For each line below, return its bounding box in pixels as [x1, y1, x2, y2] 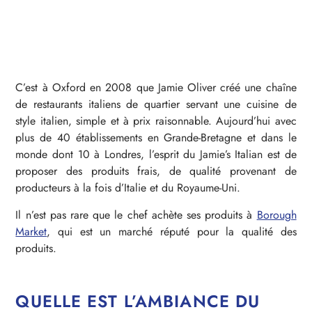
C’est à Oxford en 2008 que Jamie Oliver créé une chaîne [15, 79, 297, 96]
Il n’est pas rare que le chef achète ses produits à [15, 206, 257, 223]
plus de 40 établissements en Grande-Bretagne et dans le [15, 130, 297, 146]
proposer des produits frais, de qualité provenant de [15, 163, 297, 180]
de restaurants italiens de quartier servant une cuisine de [15, 96, 297, 113]
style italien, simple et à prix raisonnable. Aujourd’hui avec [15, 113, 297, 130]
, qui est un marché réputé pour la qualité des [47, 223, 297, 240]
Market [15, 223, 47, 240]
